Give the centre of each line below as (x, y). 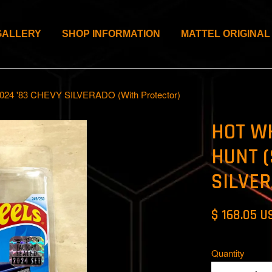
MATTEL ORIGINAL (226, 34)
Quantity (228, 253)
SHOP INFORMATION (111, 34)
